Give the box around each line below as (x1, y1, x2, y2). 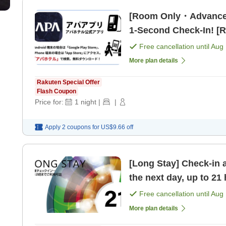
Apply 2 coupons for (45, 124, 99, 131)
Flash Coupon (37, 88, 76, 95)
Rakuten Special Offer (37, 79, 100, 86)
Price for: (35, 98, 64, 106)
